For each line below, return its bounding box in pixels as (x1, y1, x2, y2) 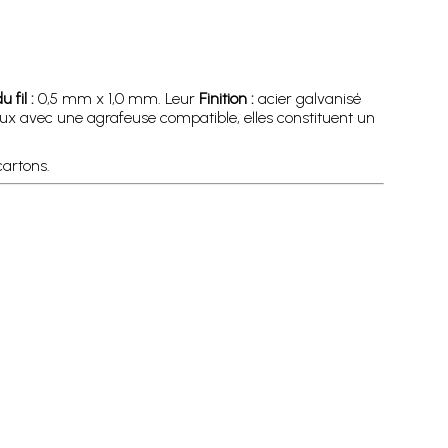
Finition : (198, 88, 254, 108)
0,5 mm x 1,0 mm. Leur (33, 88, 199, 108)
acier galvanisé (253, 88, 361, 108)
